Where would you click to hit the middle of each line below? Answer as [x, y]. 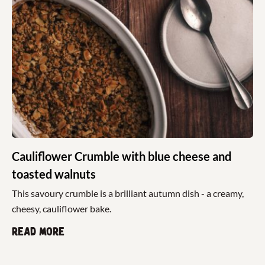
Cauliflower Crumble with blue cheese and [122, 156]
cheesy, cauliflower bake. [62, 209]
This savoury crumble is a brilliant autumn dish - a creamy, [128, 193]
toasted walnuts [54, 174]
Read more [38, 232]
